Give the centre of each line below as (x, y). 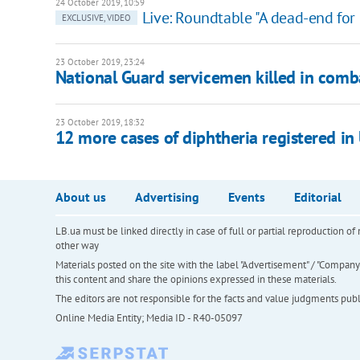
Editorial (317, 196)
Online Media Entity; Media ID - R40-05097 (149, 317)
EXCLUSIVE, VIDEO (96, 17)
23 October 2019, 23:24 (100, 61)
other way (77, 245)
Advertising (167, 196)
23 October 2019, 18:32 (100, 122)
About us (80, 196)
